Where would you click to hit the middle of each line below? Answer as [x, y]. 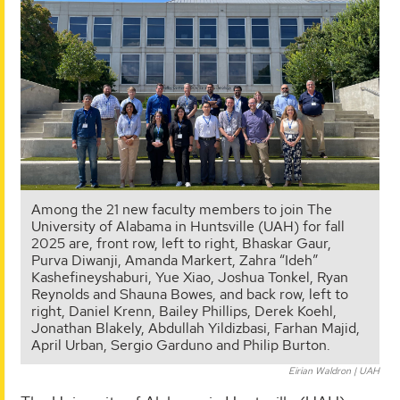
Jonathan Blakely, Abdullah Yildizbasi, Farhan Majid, [196, 328]
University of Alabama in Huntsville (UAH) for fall [188, 226]
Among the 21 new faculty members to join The [182, 209]
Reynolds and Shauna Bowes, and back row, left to [190, 294]
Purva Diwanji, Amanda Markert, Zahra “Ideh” [175, 260]
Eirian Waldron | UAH [334, 370]
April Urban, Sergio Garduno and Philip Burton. [181, 345]
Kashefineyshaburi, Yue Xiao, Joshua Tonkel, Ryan [190, 277]
